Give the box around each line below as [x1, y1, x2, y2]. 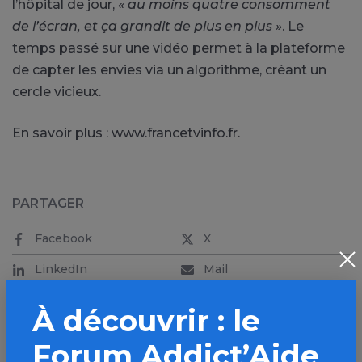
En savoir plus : [12, 125, 112, 141]
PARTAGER [12, 196, 84, 212]
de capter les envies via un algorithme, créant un [12, 62, 326, 78]
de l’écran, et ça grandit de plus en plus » [12, 19, 282, 35]
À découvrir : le [32, 302, 260, 339]
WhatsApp [204, 293, 267, 308]
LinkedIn [35, 262, 87, 277]
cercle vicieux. [12, 84, 101, 100]
